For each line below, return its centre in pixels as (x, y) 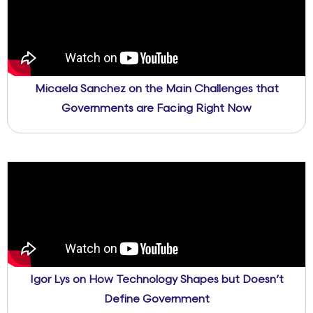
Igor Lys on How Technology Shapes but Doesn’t (156, 280)
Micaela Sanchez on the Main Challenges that (156, 89)
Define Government (156, 300)
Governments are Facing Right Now (156, 109)
